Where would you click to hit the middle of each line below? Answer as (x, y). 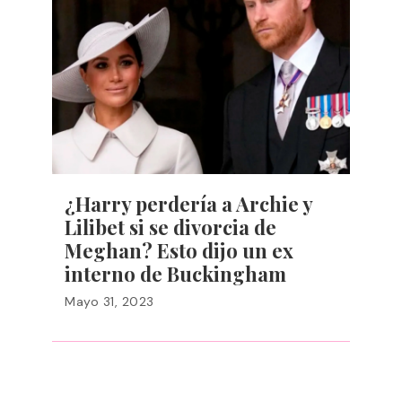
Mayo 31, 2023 (109, 301)
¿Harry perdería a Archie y (188, 204)
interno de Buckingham (175, 274)
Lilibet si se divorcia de (170, 227)
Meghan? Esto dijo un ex (179, 250)
